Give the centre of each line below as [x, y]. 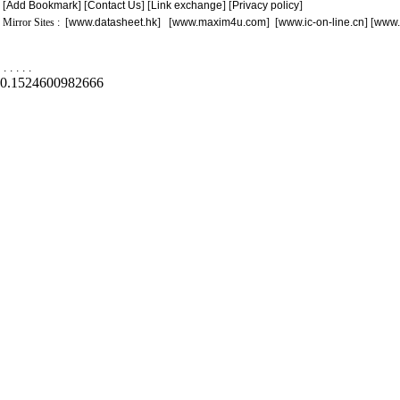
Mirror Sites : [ [36, 22]
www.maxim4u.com [219, 22]
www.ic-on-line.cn [321, 22]
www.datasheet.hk [113, 22]
